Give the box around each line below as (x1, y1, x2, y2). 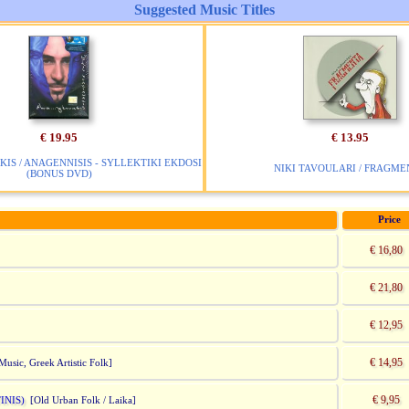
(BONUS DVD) (26, 168, 92, 179)
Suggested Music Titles (134, 2, 275, 17)
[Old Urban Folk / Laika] (25, 395, 136, 405)
